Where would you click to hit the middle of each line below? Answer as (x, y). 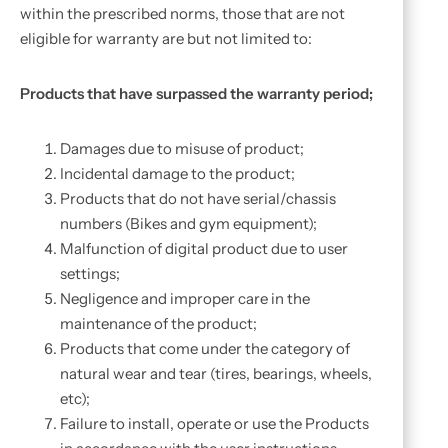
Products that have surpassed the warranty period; (196, 93)
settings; (90, 273)
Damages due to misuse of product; (182, 148)
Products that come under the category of (205, 348)
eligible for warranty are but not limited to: (166, 38)
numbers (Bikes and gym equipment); (188, 223)
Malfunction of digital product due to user (204, 248)
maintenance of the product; (158, 323)
